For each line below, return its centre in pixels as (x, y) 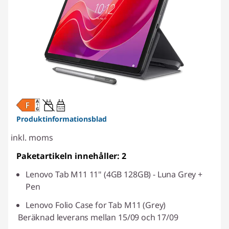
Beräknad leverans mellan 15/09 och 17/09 (98, 217)
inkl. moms (32, 137)
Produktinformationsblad (62, 119)
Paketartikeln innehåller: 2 (71, 156)
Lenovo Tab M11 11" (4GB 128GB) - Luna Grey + (114, 174)
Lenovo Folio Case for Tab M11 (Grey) (96, 205)
